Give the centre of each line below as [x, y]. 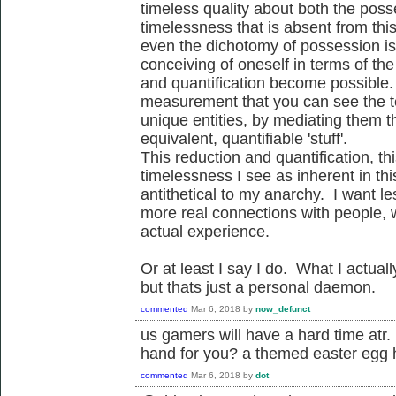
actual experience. [205, 232]
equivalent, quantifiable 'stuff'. [244, 139]
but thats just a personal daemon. [258, 287]
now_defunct [283, 309]
